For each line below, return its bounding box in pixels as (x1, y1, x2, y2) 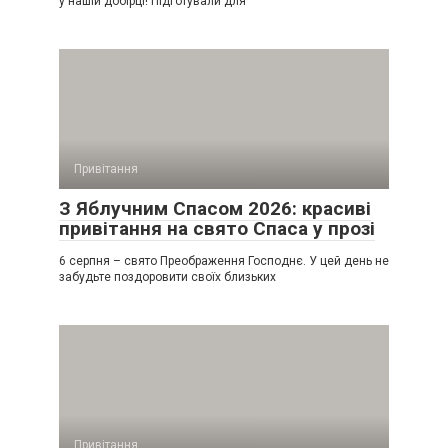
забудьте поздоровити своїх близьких (59, 269, 276, 284)
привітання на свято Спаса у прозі (59, 216, 375, 240)
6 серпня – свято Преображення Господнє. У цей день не (59, 253, 389, 268)
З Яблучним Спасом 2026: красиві (59, 196, 371, 220)
